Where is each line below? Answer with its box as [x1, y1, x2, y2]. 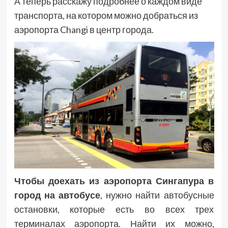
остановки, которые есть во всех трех [14, 203, 214, 215]
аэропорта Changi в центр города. [14, 24, 154, 36]
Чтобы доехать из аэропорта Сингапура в [14, 175, 214, 186]
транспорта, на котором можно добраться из [14, 10, 198, 21]
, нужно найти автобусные [100, 189, 214, 201]
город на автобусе [14, 189, 100, 201]
